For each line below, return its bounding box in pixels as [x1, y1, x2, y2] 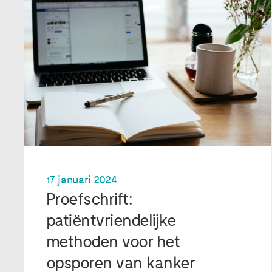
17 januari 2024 [46, 173, 117, 186]
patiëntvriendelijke [46, 210, 177, 231]
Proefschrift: [46, 189, 132, 209]
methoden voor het [46, 231, 180, 252]
